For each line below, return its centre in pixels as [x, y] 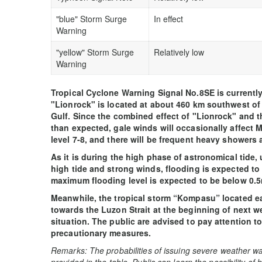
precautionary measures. [101, 232]
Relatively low [179, 52]
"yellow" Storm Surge [95, 52]
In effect [168, 18]
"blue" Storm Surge [92, 18]
